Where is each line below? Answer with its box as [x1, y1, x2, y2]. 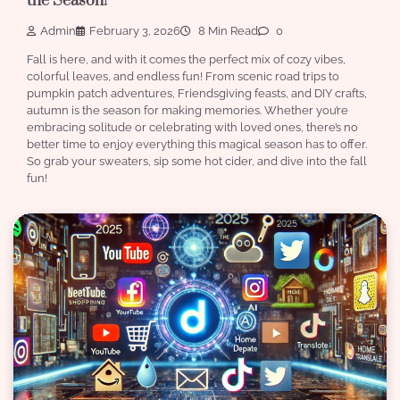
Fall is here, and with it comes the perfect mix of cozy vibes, [27, 53, 346, 67]
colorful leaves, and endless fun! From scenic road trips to [27, 70, 339, 84]
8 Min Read [196, 24, 258, 38]
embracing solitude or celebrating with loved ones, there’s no [27, 121, 358, 135]
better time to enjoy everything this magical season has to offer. [27, 137, 367, 152]
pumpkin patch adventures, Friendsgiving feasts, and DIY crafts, [27, 87, 367, 101]
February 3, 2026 [89, 24, 180, 38]
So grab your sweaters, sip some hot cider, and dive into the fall [27, 154, 367, 169]
